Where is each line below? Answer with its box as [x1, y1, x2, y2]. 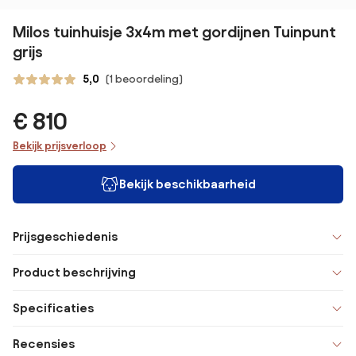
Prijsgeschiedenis [13, 230, 118, 243]
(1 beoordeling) [106, 73, 183, 85]
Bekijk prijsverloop [13, 140, 106, 152]
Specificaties [13, 301, 94, 315]
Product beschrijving [13, 265, 136, 279]
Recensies [13, 337, 75, 350]
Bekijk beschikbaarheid [119, 177, 256, 191]
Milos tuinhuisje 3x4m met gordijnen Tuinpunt [13, 23, 336, 41]
